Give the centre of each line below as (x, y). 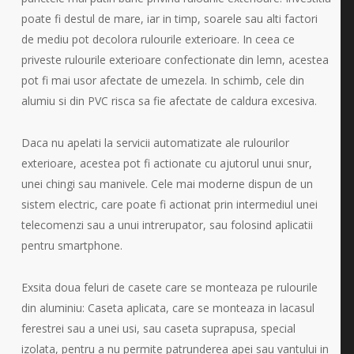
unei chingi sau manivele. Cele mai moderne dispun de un (167, 184)
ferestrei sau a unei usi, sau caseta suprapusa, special (158, 329)
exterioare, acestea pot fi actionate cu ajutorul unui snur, (166, 164)
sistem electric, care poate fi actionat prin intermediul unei (169, 205)
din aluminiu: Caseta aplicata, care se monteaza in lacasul (168, 308)
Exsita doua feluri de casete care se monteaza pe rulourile (169, 288)
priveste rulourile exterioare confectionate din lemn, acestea (175, 60)
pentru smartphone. (72, 246)
